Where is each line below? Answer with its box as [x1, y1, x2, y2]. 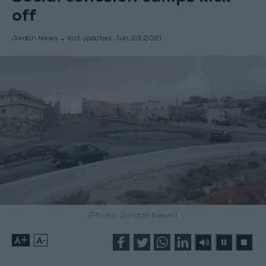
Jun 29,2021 [114, 36, 162, 43]
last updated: [67, 36, 115, 43]
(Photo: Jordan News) [88, 212, 178, 221]
